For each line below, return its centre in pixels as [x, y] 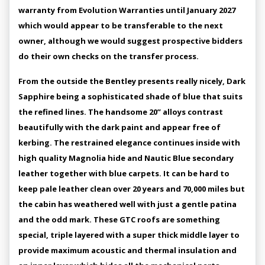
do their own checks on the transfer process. [109, 56]
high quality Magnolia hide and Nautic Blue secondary [126, 158]
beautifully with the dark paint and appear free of [119, 127]
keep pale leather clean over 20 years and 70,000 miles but [132, 189]
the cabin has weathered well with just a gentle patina [127, 204]
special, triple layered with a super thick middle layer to [129, 235]
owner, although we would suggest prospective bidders [130, 41]
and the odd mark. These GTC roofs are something [119, 219]
